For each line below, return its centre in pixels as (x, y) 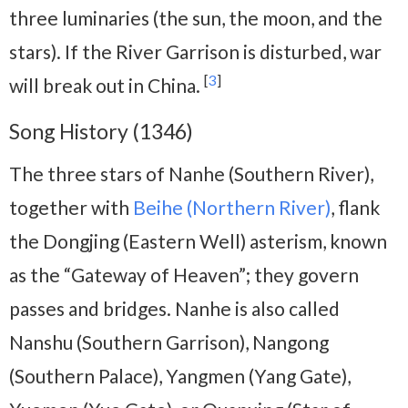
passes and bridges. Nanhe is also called (174, 309)
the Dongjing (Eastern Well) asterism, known (198, 241)
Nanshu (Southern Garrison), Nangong (169, 342)
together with (71, 208)
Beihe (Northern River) (232, 208)
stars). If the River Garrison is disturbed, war (195, 52)
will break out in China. (107, 86)
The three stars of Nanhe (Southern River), (191, 174)
